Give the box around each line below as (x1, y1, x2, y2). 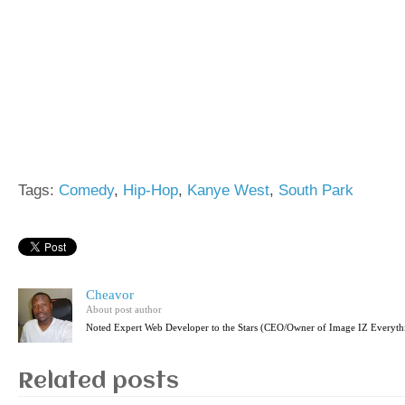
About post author (86, 304, 162, 316)
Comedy (59, 182, 114, 200)
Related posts (18, 371, 179, 394)
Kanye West (187, 182, 269, 200)
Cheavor (86, 287, 134, 303)
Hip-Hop (123, 182, 178, 200)
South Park (278, 182, 353, 200)
